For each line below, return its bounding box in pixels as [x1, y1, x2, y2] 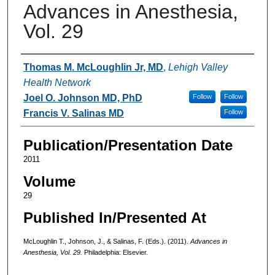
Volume [23, 172, 76, 190]
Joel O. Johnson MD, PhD [23, 92, 142, 103]
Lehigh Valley [168, 61, 228, 72]
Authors [20, 57, 71, 74]
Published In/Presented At [23, 209, 206, 226]
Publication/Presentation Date [23, 136, 233, 153]
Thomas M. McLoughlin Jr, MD [23, 61, 163, 72]
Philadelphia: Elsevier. [83, 248, 148, 256]
